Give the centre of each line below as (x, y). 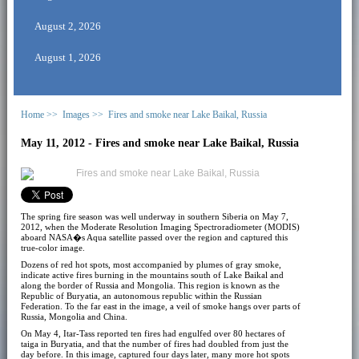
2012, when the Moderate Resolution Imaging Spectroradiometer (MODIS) (160, 226)
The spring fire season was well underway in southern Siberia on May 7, (154, 216)
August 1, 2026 (67, 57)
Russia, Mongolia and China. (74, 316)
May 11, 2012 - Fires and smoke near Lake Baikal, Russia (159, 143)
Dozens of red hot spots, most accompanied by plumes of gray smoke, (151, 264)
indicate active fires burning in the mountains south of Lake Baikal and (152, 274)
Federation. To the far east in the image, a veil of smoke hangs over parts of (160, 306)
